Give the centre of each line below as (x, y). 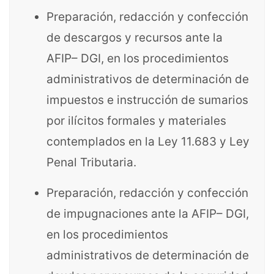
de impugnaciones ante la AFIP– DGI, (148, 214)
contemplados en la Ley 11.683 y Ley (148, 142)
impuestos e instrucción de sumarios (147, 100)
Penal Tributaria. (91, 162)
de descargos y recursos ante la (135, 38)
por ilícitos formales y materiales (136, 121)
